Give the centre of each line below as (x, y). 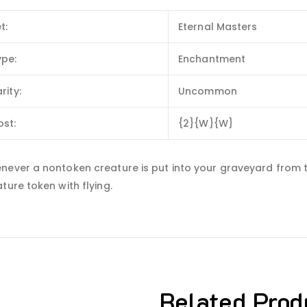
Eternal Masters (218, 27)
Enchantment (212, 59)
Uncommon (208, 91)
